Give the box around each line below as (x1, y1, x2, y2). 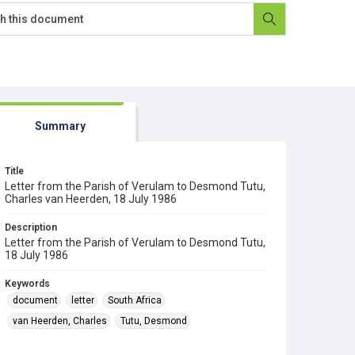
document (13, 295, 58, 306)
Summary (34, 120, 86, 132)
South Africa (108, 295, 162, 306)
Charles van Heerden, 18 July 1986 (5, 193, 177, 205)
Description (5, 222, 57, 233)
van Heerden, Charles (13, 315, 107, 326)
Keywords (5, 278, 50, 289)
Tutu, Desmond (120, 315, 187, 326)
